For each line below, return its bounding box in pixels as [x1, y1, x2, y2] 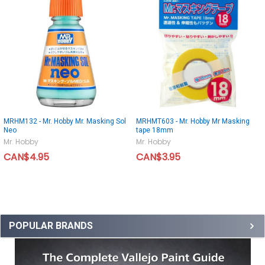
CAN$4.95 [4, 150, 49, 164]
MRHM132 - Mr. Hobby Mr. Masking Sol [4, 117, 126, 125]
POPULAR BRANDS [9, 219, 93, 231]
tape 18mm [136, 125, 173, 134]
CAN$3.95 [136, 150, 180, 164]
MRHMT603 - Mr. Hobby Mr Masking [136, 117, 250, 125]
